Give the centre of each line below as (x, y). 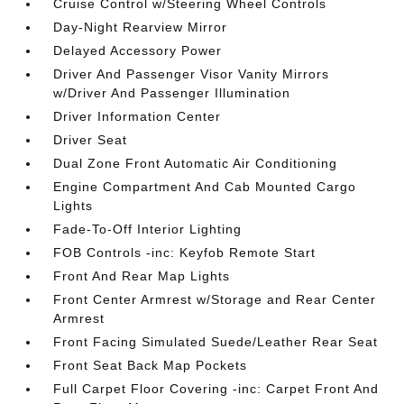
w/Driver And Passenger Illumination (172, 92)
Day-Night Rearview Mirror (141, 27)
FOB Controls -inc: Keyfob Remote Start (185, 252)
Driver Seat (91, 139)
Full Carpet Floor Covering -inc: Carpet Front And (216, 388)
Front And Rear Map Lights (142, 275)
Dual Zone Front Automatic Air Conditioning (196, 163)
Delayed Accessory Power (138, 50)
